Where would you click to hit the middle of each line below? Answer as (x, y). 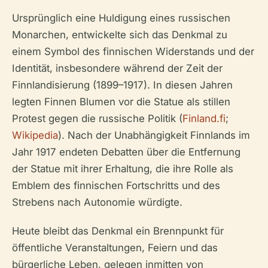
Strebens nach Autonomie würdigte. (97, 202)
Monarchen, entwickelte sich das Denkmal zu (120, 34)
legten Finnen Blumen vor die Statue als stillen (121, 101)
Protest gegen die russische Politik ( (97, 118)
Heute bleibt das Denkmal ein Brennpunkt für (118, 231)
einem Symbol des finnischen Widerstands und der (133, 51)
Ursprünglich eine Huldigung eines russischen (121, 18)
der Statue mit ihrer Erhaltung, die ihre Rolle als (123, 168)
